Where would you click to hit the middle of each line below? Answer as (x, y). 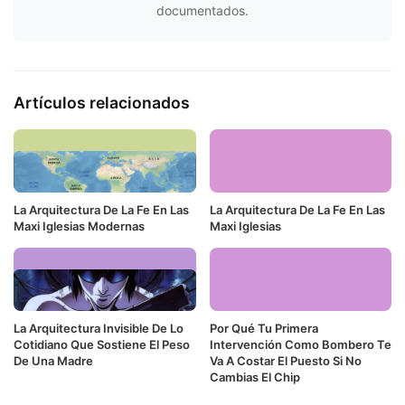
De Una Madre (53, 360)
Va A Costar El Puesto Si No (285, 360)
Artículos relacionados (102, 103)
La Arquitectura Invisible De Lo (99, 328)
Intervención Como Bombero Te (300, 344)
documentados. (202, 11)
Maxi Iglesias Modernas (79, 226)
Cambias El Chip (254, 377)
